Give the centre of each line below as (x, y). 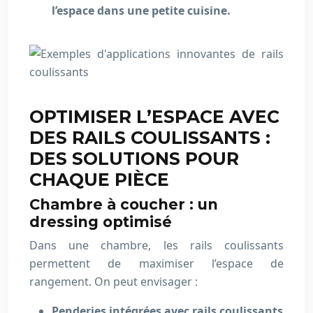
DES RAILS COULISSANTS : (150, 138)
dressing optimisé (101, 222)
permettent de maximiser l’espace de (156, 263)
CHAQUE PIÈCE (99, 180)
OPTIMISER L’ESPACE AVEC (154, 117)
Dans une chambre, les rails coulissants (156, 245)
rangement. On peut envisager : (114, 282)
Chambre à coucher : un (124, 204)
